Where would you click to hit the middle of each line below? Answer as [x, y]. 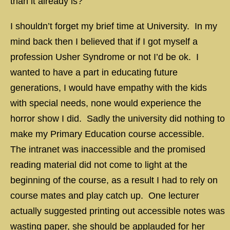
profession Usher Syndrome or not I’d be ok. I [104, 57]
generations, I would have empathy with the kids [109, 88]
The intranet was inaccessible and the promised [108, 149]
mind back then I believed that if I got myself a [104, 42]
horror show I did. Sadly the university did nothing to [118, 119]
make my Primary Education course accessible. [109, 134]
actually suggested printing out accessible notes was [118, 211]
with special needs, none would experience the [106, 103]
